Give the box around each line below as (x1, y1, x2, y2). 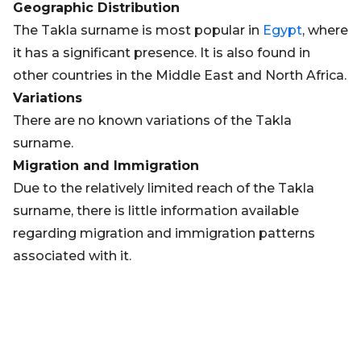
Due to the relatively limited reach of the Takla (13, 180, 314, 196)
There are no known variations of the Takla (13, 113, 292, 128)
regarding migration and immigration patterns (13, 226, 315, 241)
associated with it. (13, 248, 131, 263)
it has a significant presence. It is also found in (13, 45, 310, 60)
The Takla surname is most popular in (13, 23, 263, 38)
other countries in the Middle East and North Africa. (13, 68, 346, 83)
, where (302, 23, 348, 38)
